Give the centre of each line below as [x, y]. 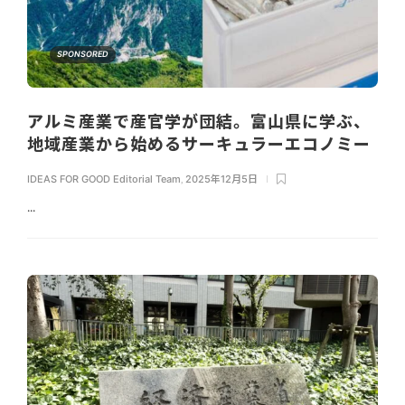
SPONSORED [83, 53]
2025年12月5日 [221, 179]
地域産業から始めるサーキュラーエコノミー [201, 144]
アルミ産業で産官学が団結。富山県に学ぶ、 [199, 121]
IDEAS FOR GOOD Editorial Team [104, 179]
